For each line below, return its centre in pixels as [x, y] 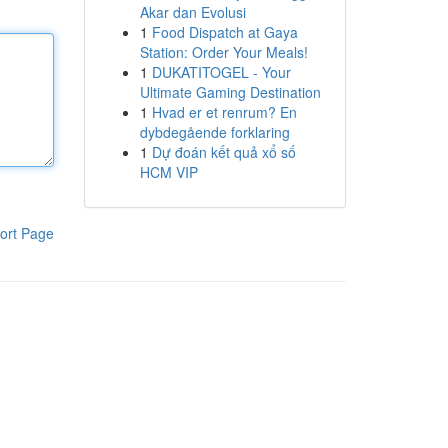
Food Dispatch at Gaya [224, 32]
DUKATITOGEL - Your [221, 72]
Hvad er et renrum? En [224, 112]
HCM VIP [168, 172]
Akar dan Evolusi [192, 12]
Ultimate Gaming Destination [230, 92]
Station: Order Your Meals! [223, 52]
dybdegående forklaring [214, 132]
